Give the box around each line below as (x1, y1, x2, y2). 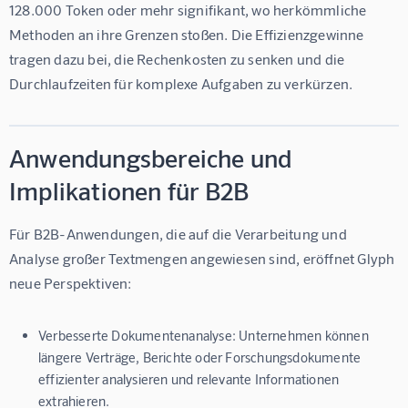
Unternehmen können (236, 327, 369, 344)
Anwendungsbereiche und (9, 142, 292, 174)
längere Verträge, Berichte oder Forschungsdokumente (38, 349, 362, 366)
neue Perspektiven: (9, 274, 132, 292)
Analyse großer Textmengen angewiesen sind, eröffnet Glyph (9, 250, 398, 268)
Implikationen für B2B (9, 175, 250, 207)
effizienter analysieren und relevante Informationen (38, 371, 340, 388)
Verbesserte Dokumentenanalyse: (38, 327, 236, 344)
